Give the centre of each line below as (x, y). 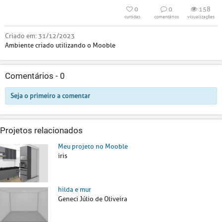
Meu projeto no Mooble (93, 146)
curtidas (132, 17)
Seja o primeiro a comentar (50, 96)
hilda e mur (75, 189)
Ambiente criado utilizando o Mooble (60, 45)
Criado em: (22, 36)
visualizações (201, 17)
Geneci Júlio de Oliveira (93, 199)
